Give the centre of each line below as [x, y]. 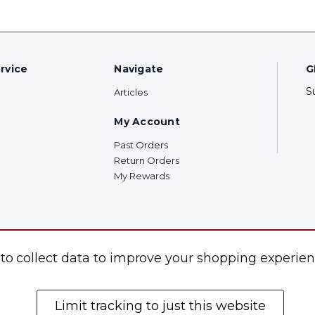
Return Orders [147, 160]
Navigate [139, 69]
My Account [147, 121]
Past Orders [141, 144]
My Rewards [142, 175]
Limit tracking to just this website [160, 306]
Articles [131, 92]
